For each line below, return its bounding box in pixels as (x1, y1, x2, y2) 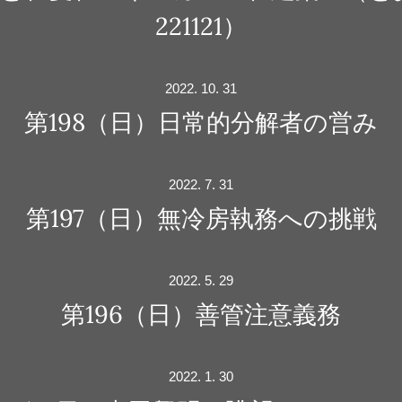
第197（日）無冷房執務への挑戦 (25, 202, 377, 234)
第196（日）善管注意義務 (61, 298, 341, 330)
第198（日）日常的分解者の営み (24, 106, 378, 138)
